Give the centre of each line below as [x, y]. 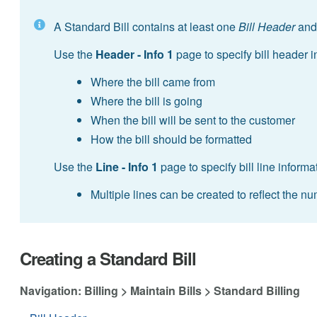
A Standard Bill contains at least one [146, 26]
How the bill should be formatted [171, 139]
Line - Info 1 [126, 166]
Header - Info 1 [134, 54]
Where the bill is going [146, 100]
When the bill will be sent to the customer [192, 120]
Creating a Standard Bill [108, 258]
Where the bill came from [152, 81]
